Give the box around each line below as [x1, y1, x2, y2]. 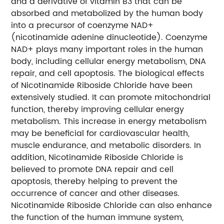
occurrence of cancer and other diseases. [11, 186, 180, 200]
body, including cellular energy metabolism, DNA [11, 54, 206, 68]
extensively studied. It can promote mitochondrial [11, 90, 211, 104]
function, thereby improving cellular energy [11, 102, 184, 116]
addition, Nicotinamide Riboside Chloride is [11, 150, 183, 164]
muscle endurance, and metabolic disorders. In [11, 138, 201, 152]
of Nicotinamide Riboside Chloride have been [11, 78, 193, 92]
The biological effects [118, 66, 204, 80]
